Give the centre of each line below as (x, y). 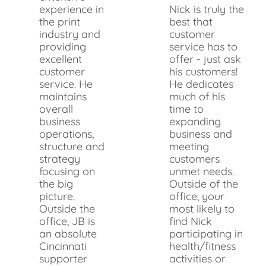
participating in (206, 233)
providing (63, 46)
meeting (189, 146)
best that (191, 21)
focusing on (67, 171)
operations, (66, 134)
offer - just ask (205, 59)
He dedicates (201, 84)
